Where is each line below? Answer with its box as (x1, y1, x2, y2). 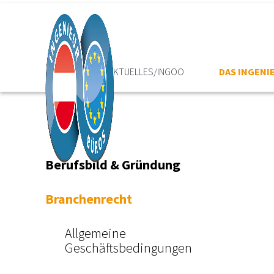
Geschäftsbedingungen (65, 239, 192, 256)
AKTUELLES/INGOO (108, 65, 185, 78)
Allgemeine (65, 224, 126, 242)
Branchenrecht (45, 190, 132, 207)
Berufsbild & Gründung (45, 156, 180, 173)
